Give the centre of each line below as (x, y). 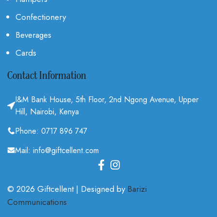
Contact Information (47, 76)
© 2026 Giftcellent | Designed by (67, 189)
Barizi (137, 189)
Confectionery (41, 17)
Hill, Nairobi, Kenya (47, 111)
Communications (37, 202)
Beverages (33, 35)
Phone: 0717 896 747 (51, 131)
